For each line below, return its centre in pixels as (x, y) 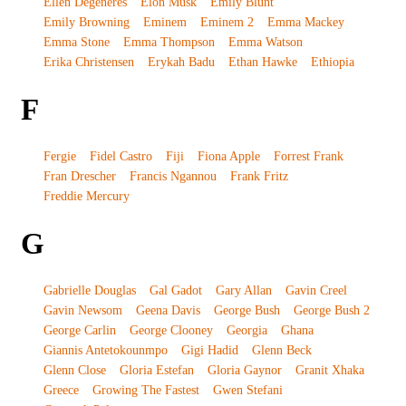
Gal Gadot (175, 290)
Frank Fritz (259, 176)
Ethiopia (332, 62)
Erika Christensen (88, 62)
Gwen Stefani (247, 390)
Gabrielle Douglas (89, 290)
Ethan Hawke (262, 62)
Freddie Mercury (86, 196)
